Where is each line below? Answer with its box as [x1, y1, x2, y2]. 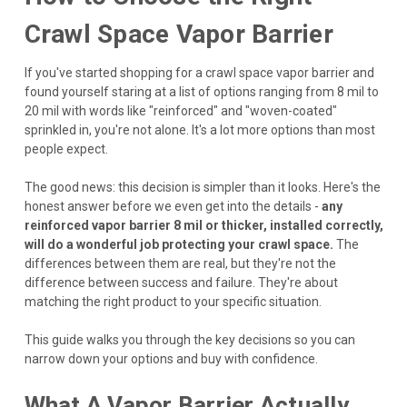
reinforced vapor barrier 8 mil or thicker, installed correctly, [24, 217, 383, 233]
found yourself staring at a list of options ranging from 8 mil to [24, 84, 379, 99]
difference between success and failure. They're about [24, 274, 338, 290]
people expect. [24, 141, 108, 156]
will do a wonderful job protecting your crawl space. [24, 236, 333, 252]
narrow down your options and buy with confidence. [24, 351, 318, 366]
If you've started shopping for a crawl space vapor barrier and [24, 65, 374, 80]
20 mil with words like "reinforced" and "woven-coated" [24, 103, 337, 118]
